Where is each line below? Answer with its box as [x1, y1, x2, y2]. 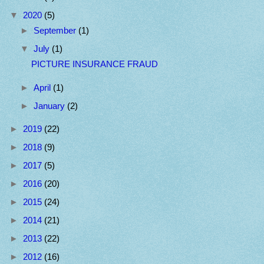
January [33, 101, 67, 111]
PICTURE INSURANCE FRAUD [31, 59, 158, 69]
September [33, 26, 78, 36]
